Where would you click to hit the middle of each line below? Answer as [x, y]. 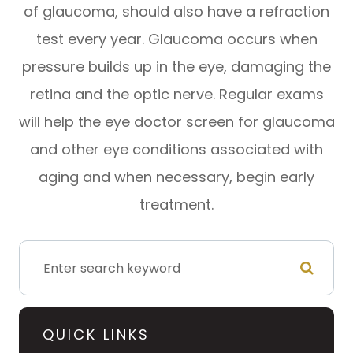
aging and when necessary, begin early [176, 177]
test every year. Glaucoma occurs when [176, 39]
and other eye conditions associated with [176, 149]
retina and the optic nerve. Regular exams [176, 94]
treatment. [176, 204]
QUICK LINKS [96, 334]
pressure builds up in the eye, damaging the [176, 67]
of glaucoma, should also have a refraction [176, 11]
